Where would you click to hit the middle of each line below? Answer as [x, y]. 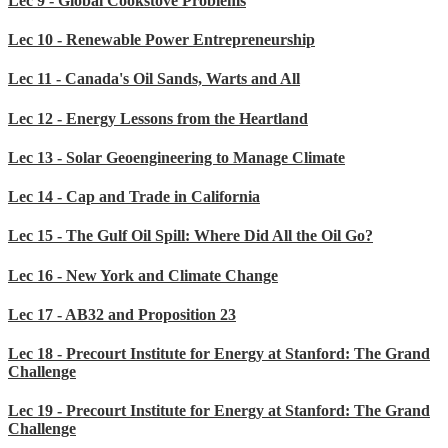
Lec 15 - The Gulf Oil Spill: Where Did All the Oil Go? [190, 236]
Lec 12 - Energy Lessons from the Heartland [158, 118]
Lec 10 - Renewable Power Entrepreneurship [161, 40]
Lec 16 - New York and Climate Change [143, 275]
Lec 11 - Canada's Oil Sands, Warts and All [154, 79]
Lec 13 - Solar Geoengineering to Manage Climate [176, 157]
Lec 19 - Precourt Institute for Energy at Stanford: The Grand [219, 411]
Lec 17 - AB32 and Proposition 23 [122, 314]
